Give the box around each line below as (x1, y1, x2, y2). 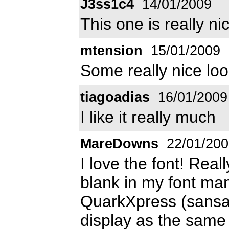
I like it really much (80, 107, 216, 126)
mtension (80, 42, 143, 58)
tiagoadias (80, 89, 150, 105)
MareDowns (80, 135, 158, 151)
